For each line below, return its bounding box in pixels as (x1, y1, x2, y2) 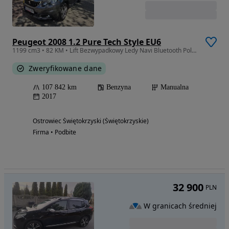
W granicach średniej (144, 200, 217, 211)
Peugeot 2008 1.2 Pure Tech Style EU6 (12, 36, 161, 48)
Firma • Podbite (33, 127, 76, 136)
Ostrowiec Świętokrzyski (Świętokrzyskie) (33, 116, 149, 125)
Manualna (161, 83, 189, 91)
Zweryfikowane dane (29, 63, 102, 73)
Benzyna (106, 83, 131, 91)
